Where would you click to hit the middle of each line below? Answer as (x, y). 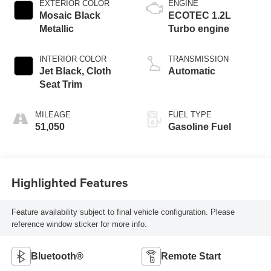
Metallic (56, 29)
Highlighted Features (70, 182)
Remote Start (191, 256)
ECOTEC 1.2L (200, 16)
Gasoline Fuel (200, 127)
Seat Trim (60, 85)
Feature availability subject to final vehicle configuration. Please (123, 212)
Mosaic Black (70, 16)
